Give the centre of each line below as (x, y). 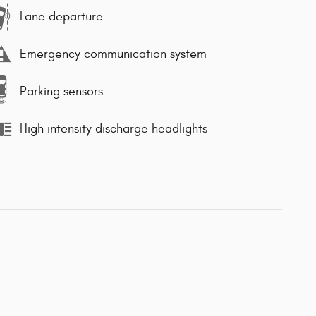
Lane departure (61, 17)
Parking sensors (61, 92)
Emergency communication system (113, 54)
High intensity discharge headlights (114, 129)
